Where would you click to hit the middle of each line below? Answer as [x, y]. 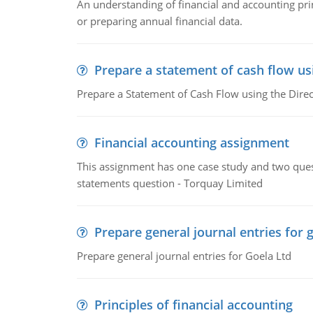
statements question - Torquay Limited [169, 183]
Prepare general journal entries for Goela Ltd [184, 256]
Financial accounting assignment [191, 143]
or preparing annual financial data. [159, 21]
